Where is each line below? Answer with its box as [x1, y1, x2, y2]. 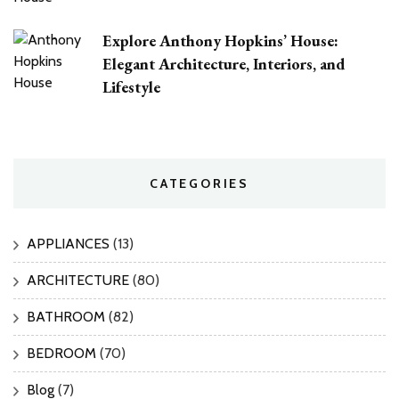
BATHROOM [27, 307, 105, 325]
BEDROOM [27, 344, 96, 362]
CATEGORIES [150, 175, 249, 191]
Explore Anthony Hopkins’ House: [102, 30, 338, 52]
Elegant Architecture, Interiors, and [102, 53, 345, 75]
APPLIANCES [27, 234, 110, 252]
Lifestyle [102, 77, 160, 98]
